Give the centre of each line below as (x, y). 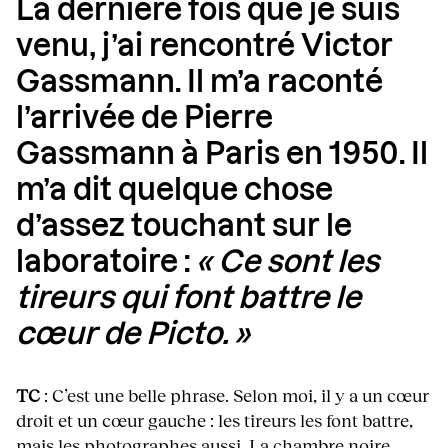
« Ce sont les (287, 263)
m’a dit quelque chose (174, 191)
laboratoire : (106, 263)
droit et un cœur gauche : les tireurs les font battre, (214, 420)
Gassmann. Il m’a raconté (199, 83)
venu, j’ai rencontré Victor (204, 47)
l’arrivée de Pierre (144, 119)
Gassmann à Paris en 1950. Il (222, 155)
